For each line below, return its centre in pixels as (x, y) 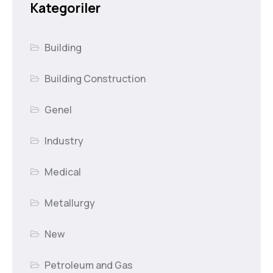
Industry (64, 141)
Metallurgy (70, 203)
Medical (63, 172)
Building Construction (95, 79)
